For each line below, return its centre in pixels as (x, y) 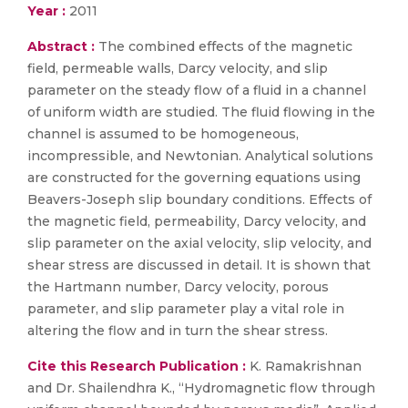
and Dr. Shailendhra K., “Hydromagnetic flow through (201, 388)
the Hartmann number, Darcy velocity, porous (178, 287)
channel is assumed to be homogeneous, (163, 134)
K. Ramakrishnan (304, 366)
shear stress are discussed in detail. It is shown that (199, 265)
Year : (46, 11)
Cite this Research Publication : (137, 366)
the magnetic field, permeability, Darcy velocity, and (197, 221)
